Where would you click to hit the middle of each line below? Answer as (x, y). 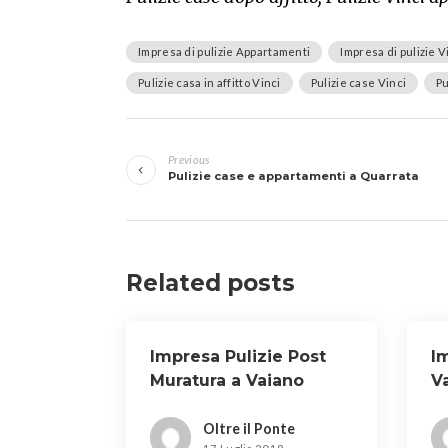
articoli (188, 179)
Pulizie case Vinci (358, 82)
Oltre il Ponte (249, 428)
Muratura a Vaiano (227, 380)
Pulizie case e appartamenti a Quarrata (293, 176)
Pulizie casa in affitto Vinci (209, 82)
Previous (189, 159)
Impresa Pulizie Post (238, 356)
